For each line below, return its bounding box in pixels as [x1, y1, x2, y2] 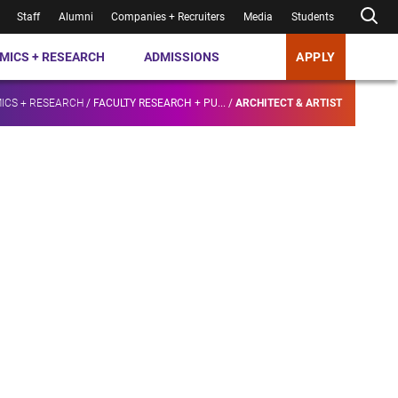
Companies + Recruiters [111, 11, 226, 23]
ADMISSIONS [144, 49, 220, 64]
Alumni [58, 11, 93, 23]
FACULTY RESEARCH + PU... [93, 97, 226, 110]
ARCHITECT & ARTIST [235, 97, 342, 110]
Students [291, 11, 335, 23]
